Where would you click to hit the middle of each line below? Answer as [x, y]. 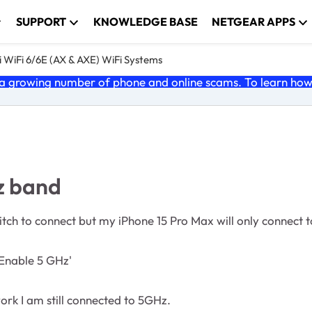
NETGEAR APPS [254, 22]
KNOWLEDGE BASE [146, 22]
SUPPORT [41, 22]
